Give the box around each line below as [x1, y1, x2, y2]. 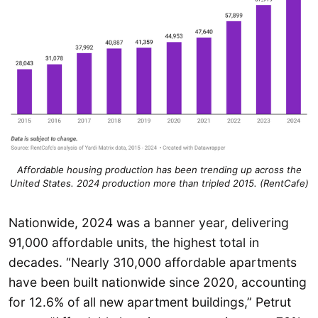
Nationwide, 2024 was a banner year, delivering [9, 214, 289, 230]
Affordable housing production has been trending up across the [16, 164, 302, 176]
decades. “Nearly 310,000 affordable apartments [9, 254, 297, 270]
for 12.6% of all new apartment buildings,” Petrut [9, 294, 291, 309]
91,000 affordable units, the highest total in [9, 234, 259, 250]
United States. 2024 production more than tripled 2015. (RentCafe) [9, 177, 309, 190]
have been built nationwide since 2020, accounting [9, 274, 307, 290]
